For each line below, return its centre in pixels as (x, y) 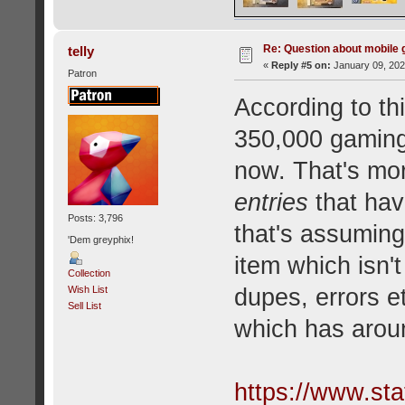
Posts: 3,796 (95, 218)
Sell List (84, 305)
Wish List (87, 289)
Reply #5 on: (301, 65)
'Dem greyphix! (100, 239)
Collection (89, 273)
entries (271, 202)
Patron (82, 73)
